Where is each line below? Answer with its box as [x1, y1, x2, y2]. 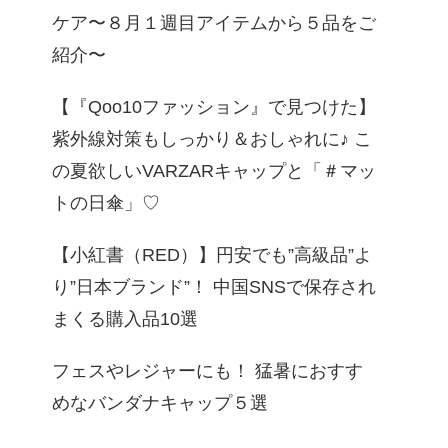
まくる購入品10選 [52, 308, 198, 329]
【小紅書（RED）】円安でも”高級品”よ [52, 244, 372, 265]
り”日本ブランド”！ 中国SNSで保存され [52, 276, 376, 297]
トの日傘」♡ [52, 192, 160, 213]
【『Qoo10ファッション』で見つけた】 [52, 96, 376, 117]
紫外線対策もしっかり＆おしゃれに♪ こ [52, 128, 372, 149]
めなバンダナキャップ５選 [52, 392, 268, 413]
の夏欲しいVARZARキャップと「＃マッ [52, 160, 376, 181]
